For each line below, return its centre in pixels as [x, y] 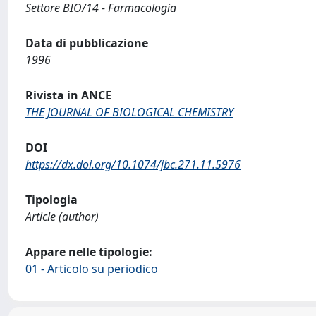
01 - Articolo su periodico [92, 269]
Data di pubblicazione [87, 43]
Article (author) [62, 217]
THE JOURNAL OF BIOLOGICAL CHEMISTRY [129, 112]
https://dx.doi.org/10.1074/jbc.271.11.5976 [133, 164]
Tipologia [51, 200]
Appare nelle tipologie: [89, 252]
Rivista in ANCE [68, 95]
